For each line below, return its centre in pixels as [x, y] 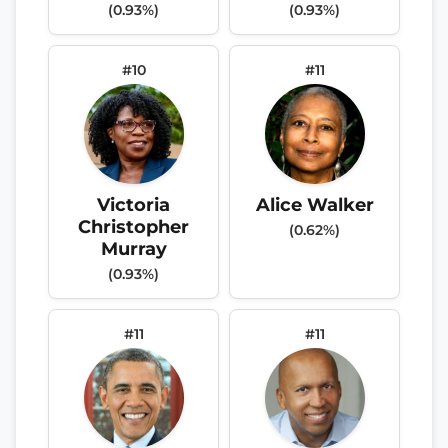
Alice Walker [314, 204]
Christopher [133, 226]
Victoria [133, 204]
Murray [133, 248]
